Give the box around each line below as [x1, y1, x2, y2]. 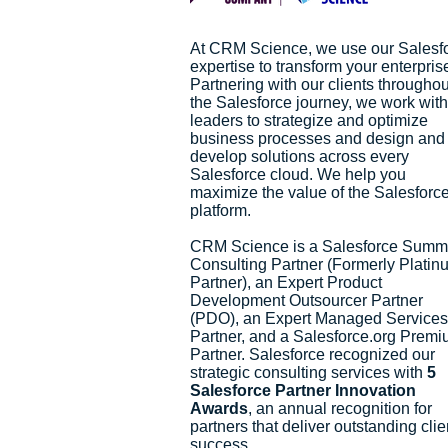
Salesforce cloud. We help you [190, 165, 406, 183]
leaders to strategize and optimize [190, 111, 428, 129]
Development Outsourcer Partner [190, 291, 423, 309]
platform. [190, 201, 255, 219]
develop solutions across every [190, 147, 409, 165]
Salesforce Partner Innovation [190, 381, 416, 399]
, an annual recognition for [248, 399, 432, 417]
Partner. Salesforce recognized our [190, 345, 435, 363]
